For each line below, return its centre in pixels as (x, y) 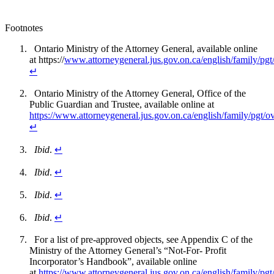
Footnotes (24, 28)
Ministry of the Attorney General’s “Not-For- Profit (128, 250)
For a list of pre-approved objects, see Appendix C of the (141, 239)
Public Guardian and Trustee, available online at (122, 104)
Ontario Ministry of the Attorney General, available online (143, 48)
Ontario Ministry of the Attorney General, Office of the (138, 93)
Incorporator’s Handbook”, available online (113, 261)
